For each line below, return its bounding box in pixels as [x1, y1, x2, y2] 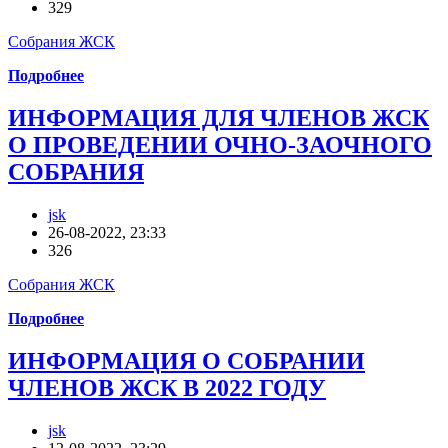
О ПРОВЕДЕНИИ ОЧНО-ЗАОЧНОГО [8, 131, 432, 158]
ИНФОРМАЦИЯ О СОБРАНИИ [8, 347, 365, 374]
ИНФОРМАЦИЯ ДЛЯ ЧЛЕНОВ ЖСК [8, 104, 429, 131]
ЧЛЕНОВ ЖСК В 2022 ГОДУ [8, 374, 326, 401]
